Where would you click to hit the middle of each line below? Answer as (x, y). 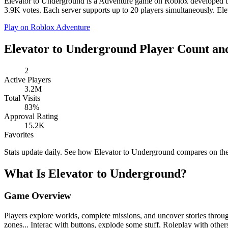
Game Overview (38, 196)
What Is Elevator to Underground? (95, 173)
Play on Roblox (30, 27)
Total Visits (22, 98)
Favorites (19, 134)
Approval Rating (31, 116)
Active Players (27, 79)
